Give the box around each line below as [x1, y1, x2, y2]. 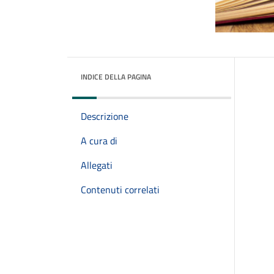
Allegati [81, 158, 113, 172]
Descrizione [81, 109, 128, 124]
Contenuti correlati [81, 182, 160, 197]
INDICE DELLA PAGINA [81, 71, 151, 83]
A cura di [81, 133, 117, 148]
